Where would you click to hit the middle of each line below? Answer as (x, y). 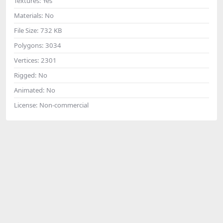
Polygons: (30, 45)
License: (27, 105)
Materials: (29, 15)
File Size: (27, 30)
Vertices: (27, 60)
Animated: (30, 90)
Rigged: (26, 75)
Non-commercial (64, 105)
